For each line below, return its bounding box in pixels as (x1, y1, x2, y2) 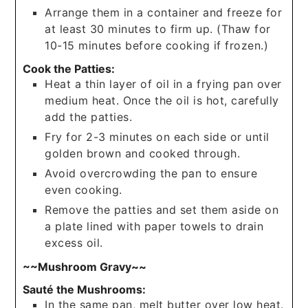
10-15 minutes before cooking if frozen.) (45, 38, 269, 52)
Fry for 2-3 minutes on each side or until (45, 130, 269, 144)
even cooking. (45, 183, 122, 197)
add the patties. (45, 110, 133, 124)
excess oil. (45, 236, 103, 250)
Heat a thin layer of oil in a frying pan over (45, 77, 282, 91)
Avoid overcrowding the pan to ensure (45, 166, 258, 181)
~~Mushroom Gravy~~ (23, 260, 147, 274)
